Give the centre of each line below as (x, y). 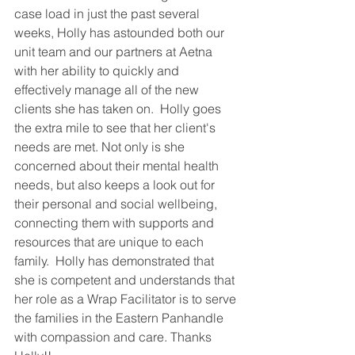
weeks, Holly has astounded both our (121, 32)
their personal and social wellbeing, (117, 203)
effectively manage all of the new (108, 89)
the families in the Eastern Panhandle (120, 317)
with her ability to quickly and (98, 70)
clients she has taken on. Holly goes (119, 108)
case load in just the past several (109, 13)
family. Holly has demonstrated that (116, 260)
